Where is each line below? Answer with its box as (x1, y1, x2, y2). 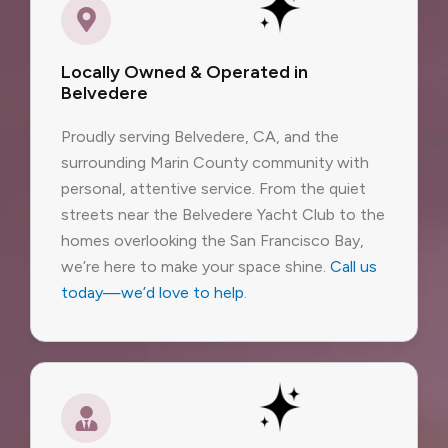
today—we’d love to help (61, 282, 244, 302)
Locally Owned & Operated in (61, 60, 308, 83)
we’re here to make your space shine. (61, 256, 330, 276)
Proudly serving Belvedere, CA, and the (61, 126, 339, 146)
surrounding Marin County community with (61, 152, 369, 172)
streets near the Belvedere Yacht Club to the (61, 204, 385, 224)
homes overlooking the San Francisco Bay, (61, 230, 364, 250)
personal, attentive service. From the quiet (61, 178, 366, 198)
